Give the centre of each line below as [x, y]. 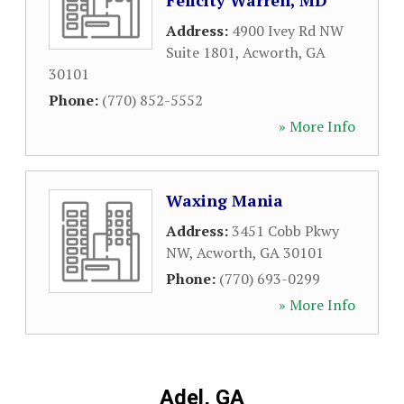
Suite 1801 [201, 52]
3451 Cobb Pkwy [285, 231]
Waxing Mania [225, 200]
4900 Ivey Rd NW [288, 31]
